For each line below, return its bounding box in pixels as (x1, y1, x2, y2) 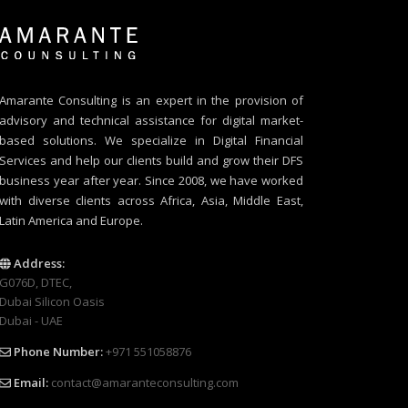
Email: (11, 374, 48, 392)
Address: (11, 255, 65, 272)
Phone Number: (11, 343, 103, 361)
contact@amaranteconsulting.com (51, 374, 239, 392)
